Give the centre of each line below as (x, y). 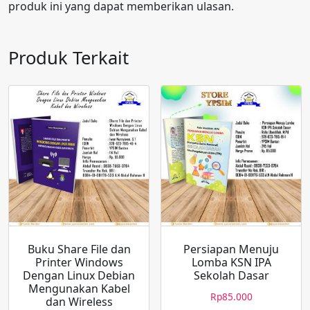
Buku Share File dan (79, 249)
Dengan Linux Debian (79, 276)
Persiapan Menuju (231, 249)
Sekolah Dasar (231, 276)
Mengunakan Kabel (79, 289)
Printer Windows (79, 263)
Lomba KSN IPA (231, 263)
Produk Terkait (69, 58)
